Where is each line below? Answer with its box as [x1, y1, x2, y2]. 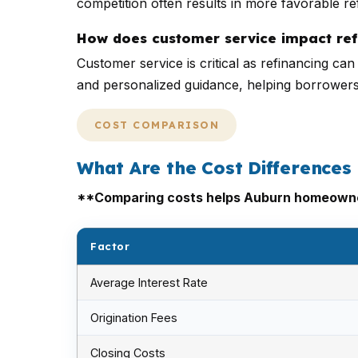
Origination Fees [90, 311, 177, 324]
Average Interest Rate [90, 276, 208, 289]
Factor [90, 240, 129, 253]
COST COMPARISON [94, 119, 220, 131]
